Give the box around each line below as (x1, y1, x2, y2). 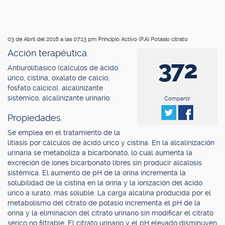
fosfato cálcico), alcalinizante (8, 84, 103, 92)
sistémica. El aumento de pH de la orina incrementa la (8, 169, 186, 177)
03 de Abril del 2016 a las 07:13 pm (8, 36, 98, 43)
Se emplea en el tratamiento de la (8, 129, 120, 137)
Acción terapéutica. (8, 48, 88, 58)
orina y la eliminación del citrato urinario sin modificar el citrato (8, 209, 213, 217)
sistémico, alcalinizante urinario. (8, 94, 111, 102)
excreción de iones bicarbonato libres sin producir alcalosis (8, 159, 202, 167)
